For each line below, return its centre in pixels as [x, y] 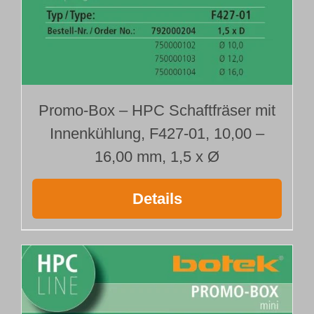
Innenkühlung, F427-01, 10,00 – [157, 134]
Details [157, 199]
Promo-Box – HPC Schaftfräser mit [157, 111]
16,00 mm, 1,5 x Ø [157, 157]
